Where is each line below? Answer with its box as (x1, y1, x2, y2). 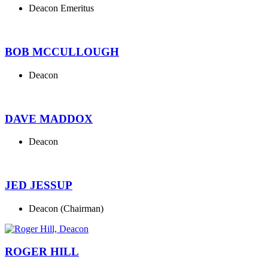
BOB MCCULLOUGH (5, 45, 119, 59)
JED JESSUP (5, 178, 72, 191)
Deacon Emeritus (29, 3, 94, 14)
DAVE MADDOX (5, 112, 93, 125)
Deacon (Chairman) (29, 203, 103, 214)
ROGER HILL (5, 245, 79, 258)
